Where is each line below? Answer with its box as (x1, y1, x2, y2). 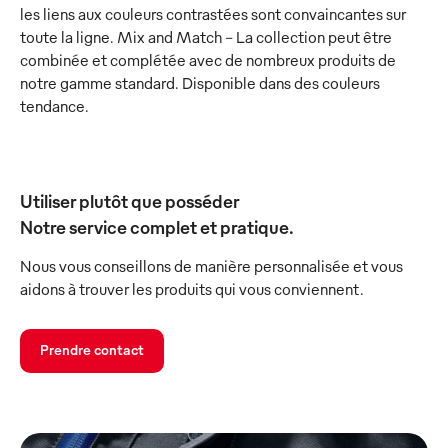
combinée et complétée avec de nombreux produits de (20, 50, 396, 71)
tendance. (20, 96, 89, 117)
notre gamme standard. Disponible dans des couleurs (20, 73, 380, 94)
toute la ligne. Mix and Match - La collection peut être (20, 27, 392, 48)
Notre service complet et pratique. (20, 215, 294, 239)
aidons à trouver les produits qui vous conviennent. (20, 279, 364, 300)
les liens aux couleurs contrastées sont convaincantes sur (20, 4, 406, 25)
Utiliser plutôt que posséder (20, 189, 239, 213)
